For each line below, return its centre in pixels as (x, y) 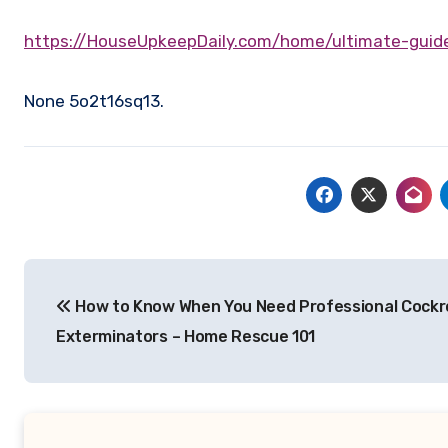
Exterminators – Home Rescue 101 (186, 336)
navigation (103, 319)
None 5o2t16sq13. (94, 101)
